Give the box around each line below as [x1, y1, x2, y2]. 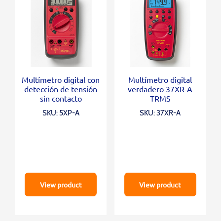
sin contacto [39, 93, 82, 104]
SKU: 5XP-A [42, 109, 79, 118]
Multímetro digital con [22, 74, 100, 85]
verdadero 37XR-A [128, 84, 193, 94]
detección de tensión [24, 84, 98, 94]
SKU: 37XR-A [140, 109, 181, 118]
